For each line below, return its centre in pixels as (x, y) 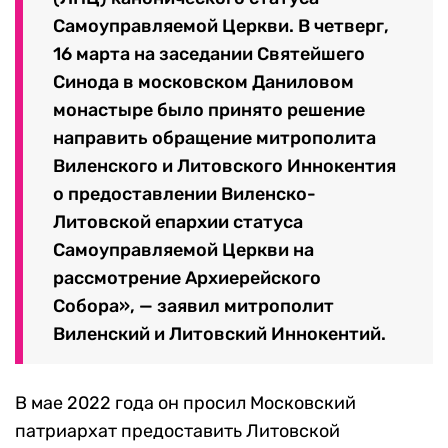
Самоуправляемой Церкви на (183, 249)
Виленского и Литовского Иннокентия (224, 165)
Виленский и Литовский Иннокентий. (219, 333)
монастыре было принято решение (209, 109)
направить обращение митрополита (214, 137)
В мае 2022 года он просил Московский (185, 402)
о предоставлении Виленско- (184, 193)
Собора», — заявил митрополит (193, 305)
